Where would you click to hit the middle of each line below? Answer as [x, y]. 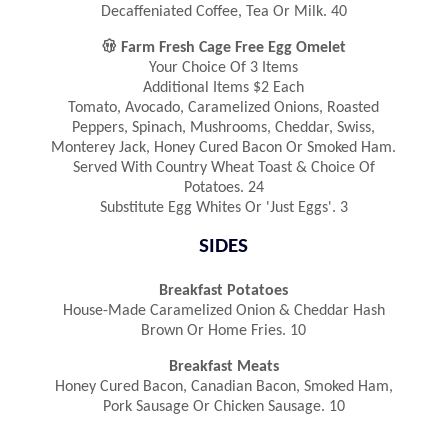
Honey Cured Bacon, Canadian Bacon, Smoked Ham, [223, 386]
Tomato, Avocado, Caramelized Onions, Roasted [224, 107]
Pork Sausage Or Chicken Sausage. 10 [223, 406]
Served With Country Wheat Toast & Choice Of [223, 167]
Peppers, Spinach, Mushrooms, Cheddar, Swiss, [224, 127]
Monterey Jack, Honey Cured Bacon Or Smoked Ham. [224, 147]
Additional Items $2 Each [224, 87]
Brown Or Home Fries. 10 [224, 330]
